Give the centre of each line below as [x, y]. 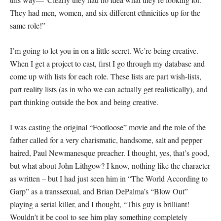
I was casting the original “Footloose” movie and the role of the [108, 127]
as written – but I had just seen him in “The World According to [109, 178]
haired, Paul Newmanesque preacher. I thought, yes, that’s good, [110, 153]
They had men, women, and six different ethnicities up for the [105, 13]
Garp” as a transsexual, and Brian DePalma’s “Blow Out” [99, 191]
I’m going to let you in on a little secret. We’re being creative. [104, 51]
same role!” [28, 25]
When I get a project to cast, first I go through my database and [107, 63]
